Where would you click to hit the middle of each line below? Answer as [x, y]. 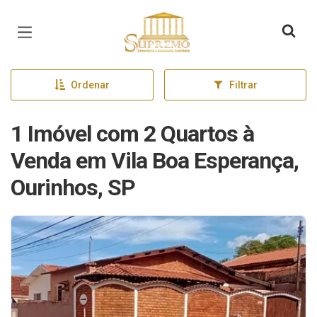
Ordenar [90, 85]
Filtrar [243, 85]
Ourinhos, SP [73, 188]
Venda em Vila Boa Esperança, [155, 161]
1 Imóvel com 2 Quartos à [132, 134]
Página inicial [151, 21]
